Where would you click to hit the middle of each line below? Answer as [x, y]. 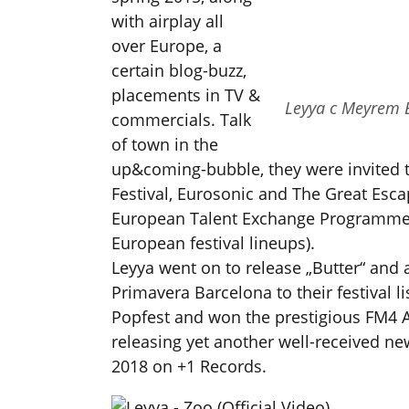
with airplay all [168, 21]
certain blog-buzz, [179, 71]
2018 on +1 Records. [189, 367]
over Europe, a [167, 46]
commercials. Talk [181, 120]
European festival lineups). [213, 243]
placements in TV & [186, 95]
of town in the [165, 145]
